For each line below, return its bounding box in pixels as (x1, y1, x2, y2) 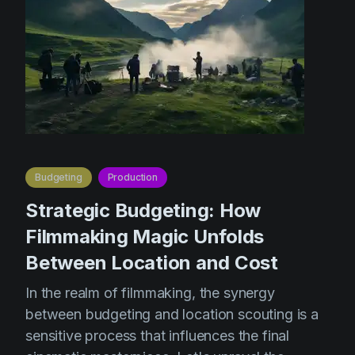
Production (107, 171, 158, 184)
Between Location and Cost (25, 251, 278, 275)
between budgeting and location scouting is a (25, 306, 319, 323)
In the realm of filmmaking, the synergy (25, 284, 275, 302)
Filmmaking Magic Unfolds (25, 225, 265, 249)
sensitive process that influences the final (25, 327, 290, 345)
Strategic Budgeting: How (25, 199, 261, 223)
